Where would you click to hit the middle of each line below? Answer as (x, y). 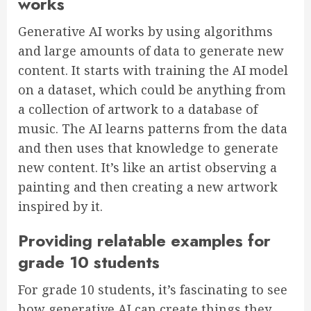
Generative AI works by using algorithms (145, 32)
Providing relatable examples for (144, 241)
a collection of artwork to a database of (138, 109)
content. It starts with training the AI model (153, 70)
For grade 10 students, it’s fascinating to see (153, 290)
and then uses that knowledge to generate (148, 148)
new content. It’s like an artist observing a (148, 168)
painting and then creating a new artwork (148, 187)
